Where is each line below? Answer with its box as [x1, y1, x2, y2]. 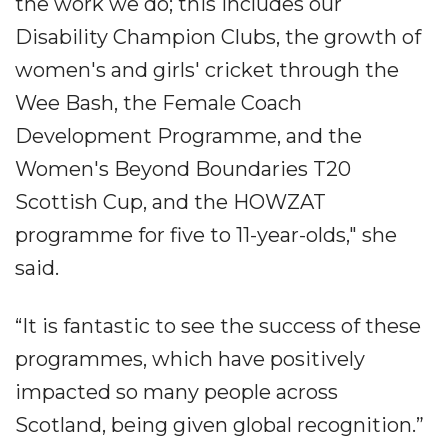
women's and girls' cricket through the [15, 58, 399, 83]
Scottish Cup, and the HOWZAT [15, 190, 326, 215]
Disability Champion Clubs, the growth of [15, 25, 421, 50]
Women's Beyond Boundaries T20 [15, 157, 351, 182]
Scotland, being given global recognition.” [15, 413, 424, 438]
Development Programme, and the [15, 124, 362, 149]
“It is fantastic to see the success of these [15, 314, 421, 339]
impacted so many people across [15, 380, 338, 405]
